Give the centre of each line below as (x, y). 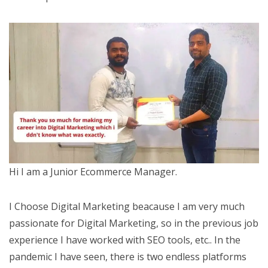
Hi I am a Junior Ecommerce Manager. (93, 172)
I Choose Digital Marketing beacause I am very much (127, 206)
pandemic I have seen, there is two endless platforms (128, 257)
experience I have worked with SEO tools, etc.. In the (125, 240)
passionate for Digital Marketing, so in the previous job (134, 223)
